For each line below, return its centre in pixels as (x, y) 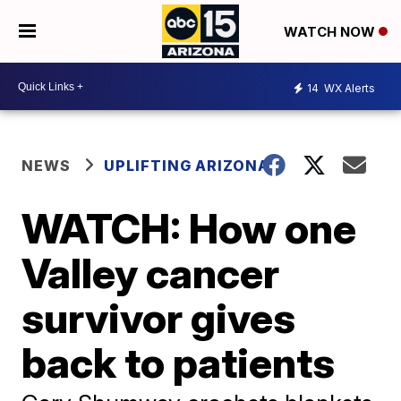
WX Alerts (348, 88)
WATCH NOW (331, 32)
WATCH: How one (189, 228)
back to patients (179, 363)
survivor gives (159, 318)
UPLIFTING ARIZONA (187, 166)
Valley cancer (151, 273)
